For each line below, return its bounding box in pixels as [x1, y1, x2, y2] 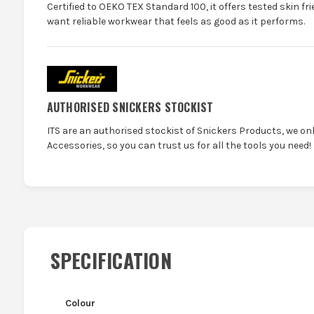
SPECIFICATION [50, 246, 172, 275]
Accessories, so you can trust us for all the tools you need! [46, 139, 311, 152]
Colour [64, 297, 95, 310]
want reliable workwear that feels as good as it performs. [46, 15, 305, 27]
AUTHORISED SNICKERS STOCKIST [46, 99, 214, 116]
